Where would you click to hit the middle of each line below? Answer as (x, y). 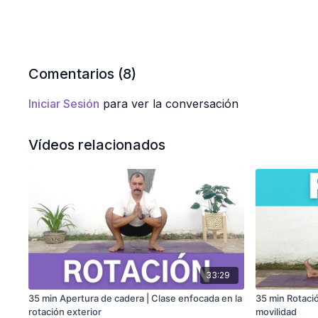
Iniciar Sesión (64, 104)
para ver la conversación (169, 104)
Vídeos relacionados (97, 145)
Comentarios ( (76, 74)
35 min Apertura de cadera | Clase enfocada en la (136, 298)
